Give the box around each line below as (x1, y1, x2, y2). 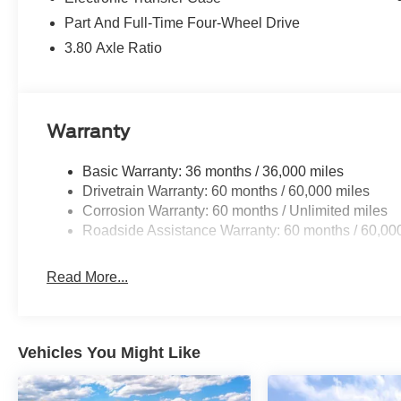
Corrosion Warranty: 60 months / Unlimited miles (82, 202, 388, 218)
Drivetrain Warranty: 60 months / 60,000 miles (82, 183, 371, 199)
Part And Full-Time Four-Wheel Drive (64, 14, 301, 30)
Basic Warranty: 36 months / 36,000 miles (82, 163, 345, 179)
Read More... (47, 269, 129, 285)
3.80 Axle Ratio (64, 39, 163, 55)
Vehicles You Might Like (18, 343, 200, 362)
